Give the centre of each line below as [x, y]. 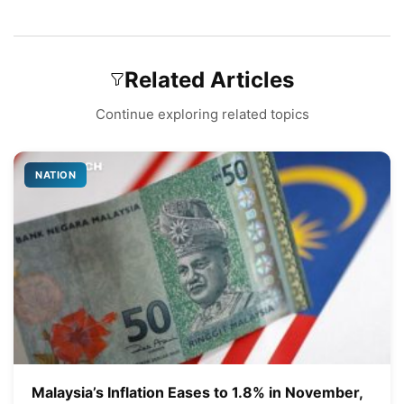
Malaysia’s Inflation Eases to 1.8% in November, [197, 393]
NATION [55, 174]
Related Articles [209, 79]
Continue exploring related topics [202, 114]
